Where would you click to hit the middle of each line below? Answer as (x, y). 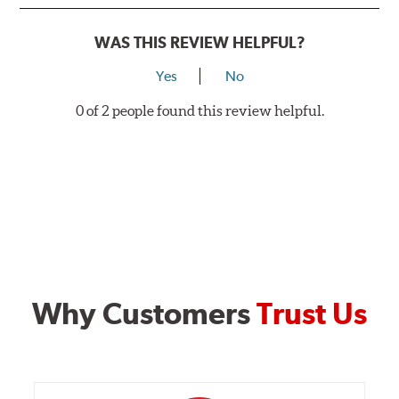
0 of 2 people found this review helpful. (199, 110)
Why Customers (144, 313)
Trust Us (312, 313)
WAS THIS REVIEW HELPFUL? (199, 42)
